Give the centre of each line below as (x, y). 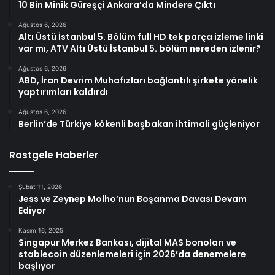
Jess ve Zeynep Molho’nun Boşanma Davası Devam (133, 199)
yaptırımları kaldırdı (63, 92)
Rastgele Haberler (54, 155)
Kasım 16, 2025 (41, 230)
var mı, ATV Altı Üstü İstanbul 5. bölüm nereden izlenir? (140, 48)
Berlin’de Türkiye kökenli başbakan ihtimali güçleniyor (139, 124)
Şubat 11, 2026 (40, 186)
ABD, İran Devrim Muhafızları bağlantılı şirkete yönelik (138, 80)
